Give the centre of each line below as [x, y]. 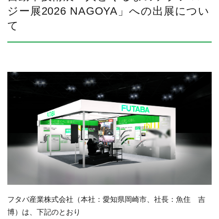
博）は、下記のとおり [44, 212]
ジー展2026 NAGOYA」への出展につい [109, 11]
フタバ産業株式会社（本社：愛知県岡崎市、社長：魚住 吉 [106, 200]
